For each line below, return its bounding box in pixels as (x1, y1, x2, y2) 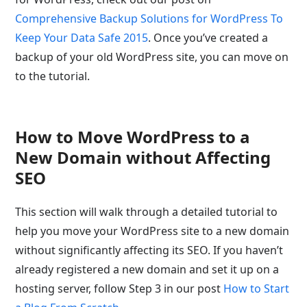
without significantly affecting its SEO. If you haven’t (15, 243, 284, 258)
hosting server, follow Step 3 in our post (15, 281, 224, 296)
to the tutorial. (15, 69, 90, 84)
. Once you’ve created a (148, 30, 269, 45)
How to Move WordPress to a (15, 125, 251, 148)
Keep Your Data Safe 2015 (15, 30, 149, 45)
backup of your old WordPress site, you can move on (15, 49, 289, 64)
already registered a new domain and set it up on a (15, 262, 280, 277)
